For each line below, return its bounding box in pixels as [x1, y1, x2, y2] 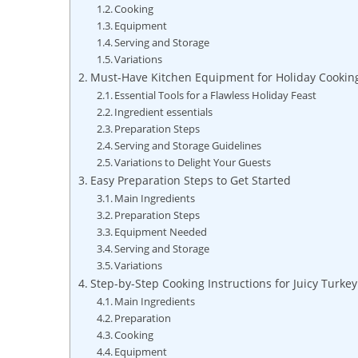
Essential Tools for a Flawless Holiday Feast [114, 88, 317, 103]
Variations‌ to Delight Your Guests [114, 155, 272, 170]
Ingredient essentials [114, 105, 213, 120]
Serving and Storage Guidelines [114, 138, 262, 153]
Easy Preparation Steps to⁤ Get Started [89, 173, 291, 189]
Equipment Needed [114, 225, 208, 240]
